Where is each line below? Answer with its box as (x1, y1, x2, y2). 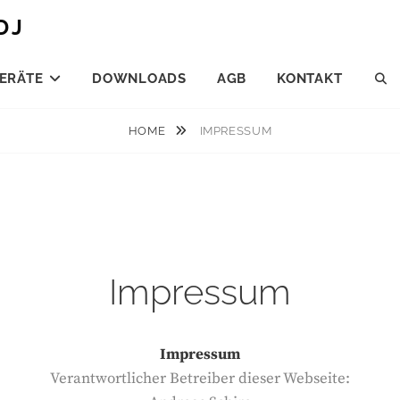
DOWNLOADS (92, 71, 187, 87)
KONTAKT (277, 71, 343, 87)
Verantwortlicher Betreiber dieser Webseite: (50, 369, 350, 388)
